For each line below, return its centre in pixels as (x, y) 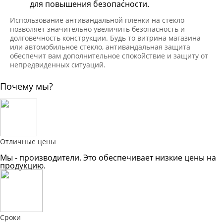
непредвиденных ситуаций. (58, 64)
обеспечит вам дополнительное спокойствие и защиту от (109, 55)
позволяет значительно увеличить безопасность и (97, 29)
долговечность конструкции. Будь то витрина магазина (105, 38)
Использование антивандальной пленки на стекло (97, 20)
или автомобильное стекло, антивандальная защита (100, 47)
